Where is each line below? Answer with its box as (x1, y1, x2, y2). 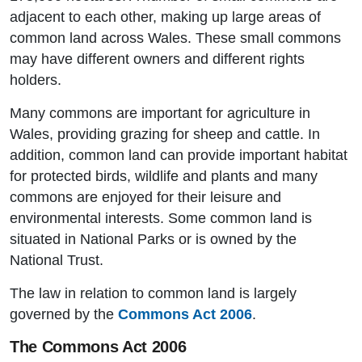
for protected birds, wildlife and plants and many (10, 168, 318, 185)
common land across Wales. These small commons (10, 30, 341, 47)
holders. (10, 72, 61, 89)
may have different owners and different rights (10, 51, 305, 68)
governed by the (10, 306, 118, 323)
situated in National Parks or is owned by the (10, 231, 297, 248)
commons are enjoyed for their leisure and (10, 189, 281, 206)
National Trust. (10, 252, 103, 269)
